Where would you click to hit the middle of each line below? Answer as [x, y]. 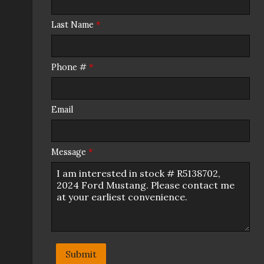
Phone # [70, 67]
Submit [81, 254]
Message [70, 152]
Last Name [74, 25]
